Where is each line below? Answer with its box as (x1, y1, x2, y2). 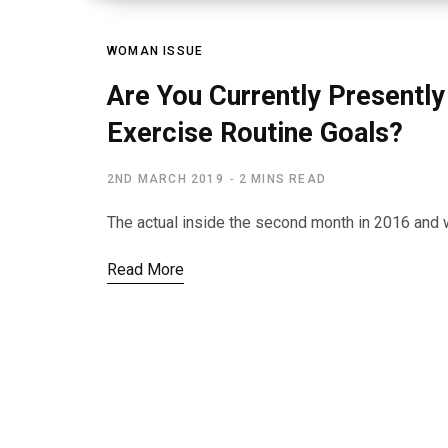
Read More (107, 259, 184, 279)
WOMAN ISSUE (107, 43, 204, 58)
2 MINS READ (238, 171, 327, 186)
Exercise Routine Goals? (107, 116, 403, 149)
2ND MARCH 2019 (107, 171, 224, 186)
